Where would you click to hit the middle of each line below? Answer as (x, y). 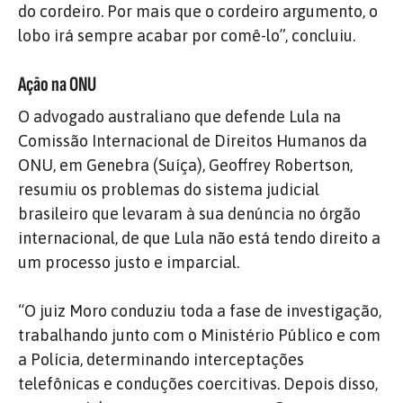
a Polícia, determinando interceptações (161, 359)
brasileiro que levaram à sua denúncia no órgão (189, 213)
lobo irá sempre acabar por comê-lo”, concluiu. (187, 35)
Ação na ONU (57, 84)
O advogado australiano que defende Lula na (179, 116)
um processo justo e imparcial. (129, 262)
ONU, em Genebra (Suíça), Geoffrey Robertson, (185, 165)
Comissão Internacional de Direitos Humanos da (193, 140)
